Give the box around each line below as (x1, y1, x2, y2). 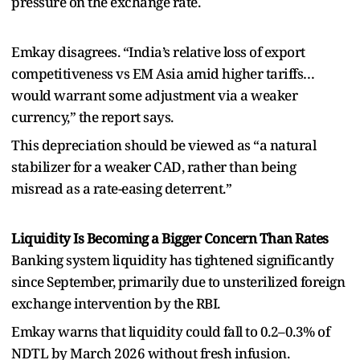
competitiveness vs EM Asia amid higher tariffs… (11, 63, 315, 83)
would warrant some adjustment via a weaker (11, 85, 297, 104)
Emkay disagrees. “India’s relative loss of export (11, 42, 305, 61)
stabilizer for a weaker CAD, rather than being (11, 157, 296, 176)
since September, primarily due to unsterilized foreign (11, 272, 345, 291)
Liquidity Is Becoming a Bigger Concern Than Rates (11, 228, 329, 247)
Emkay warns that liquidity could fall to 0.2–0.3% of (11, 321, 329, 341)
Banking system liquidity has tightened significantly (11, 250, 333, 269)
